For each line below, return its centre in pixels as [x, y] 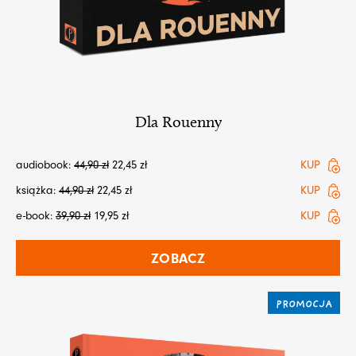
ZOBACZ [178, 258]
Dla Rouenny [178, 121]
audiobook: [45, 164]
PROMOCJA [304, 304]
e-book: [36, 215]
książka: [37, 190]
